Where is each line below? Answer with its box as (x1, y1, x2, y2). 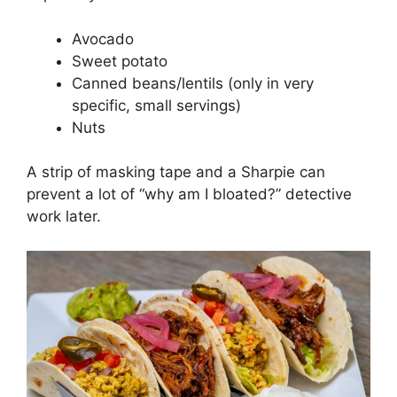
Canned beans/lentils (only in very (72, 74, 314, 92)
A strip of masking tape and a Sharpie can (27, 163, 325, 182)
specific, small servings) (72, 96, 241, 114)
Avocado (72, 29, 134, 48)
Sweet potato (72, 51, 167, 70)
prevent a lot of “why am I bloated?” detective (27, 185, 352, 204)
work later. (27, 207, 101, 226)
